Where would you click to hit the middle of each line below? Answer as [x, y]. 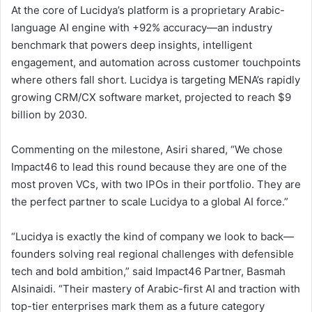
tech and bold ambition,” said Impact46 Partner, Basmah [148, 271]
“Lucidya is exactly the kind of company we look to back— [153, 236]
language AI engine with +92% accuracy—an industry [142, 27]
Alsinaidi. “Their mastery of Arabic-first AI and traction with [156, 288]
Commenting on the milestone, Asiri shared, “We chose [147, 149]
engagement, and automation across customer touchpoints [156, 62]
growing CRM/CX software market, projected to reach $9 [151, 97]
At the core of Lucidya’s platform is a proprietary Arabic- [148, 10]
